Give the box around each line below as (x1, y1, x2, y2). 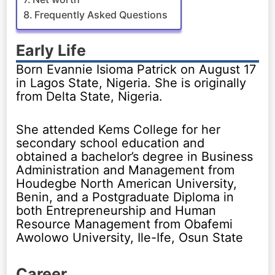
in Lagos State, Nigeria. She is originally (16, 75, 247, 90)
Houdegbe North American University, (16, 176, 238, 191)
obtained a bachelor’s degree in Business (16, 149, 254, 164)
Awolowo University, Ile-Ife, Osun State (16, 230, 244, 245)
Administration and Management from (16, 162, 235, 177)
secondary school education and (16, 135, 205, 150)
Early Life (16, 41, 87, 60)
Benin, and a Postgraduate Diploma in (16, 189, 234, 204)
